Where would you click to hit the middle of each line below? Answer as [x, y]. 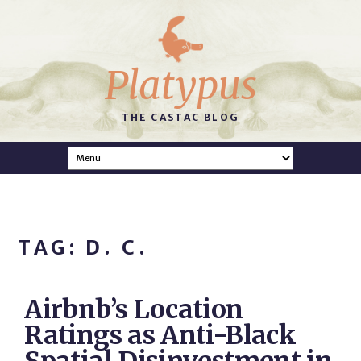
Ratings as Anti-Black [160, 335]
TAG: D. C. [83, 248]
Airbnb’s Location [134, 309]
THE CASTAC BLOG [180, 117]
